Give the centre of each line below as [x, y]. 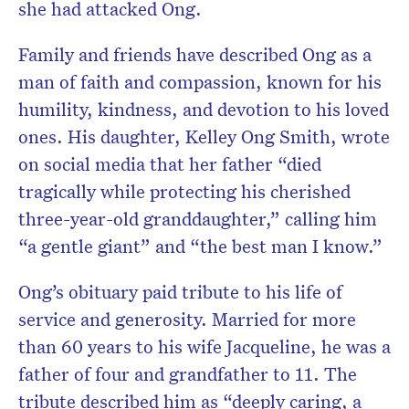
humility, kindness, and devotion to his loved [204, 109]
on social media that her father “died [170, 164]
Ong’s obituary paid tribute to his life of [180, 292]
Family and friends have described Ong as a [195, 54]
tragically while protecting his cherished [184, 191]
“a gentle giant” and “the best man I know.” [200, 246]
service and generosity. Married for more [187, 319]
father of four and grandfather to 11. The [188, 374]
